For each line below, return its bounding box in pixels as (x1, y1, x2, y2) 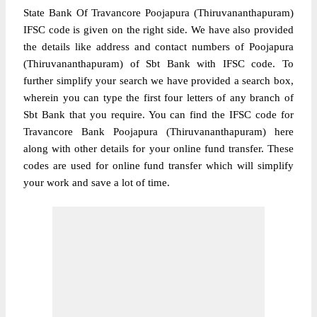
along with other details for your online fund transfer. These (23, 143, 294, 154)
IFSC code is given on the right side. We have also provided (23, 24, 294, 35)
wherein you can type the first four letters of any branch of (23, 92, 294, 103)
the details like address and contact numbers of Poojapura (23, 41, 294, 52)
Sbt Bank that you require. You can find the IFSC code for (23, 109, 294, 120)
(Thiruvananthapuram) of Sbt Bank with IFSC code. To (23, 58, 294, 69)
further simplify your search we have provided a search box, (23, 75, 294, 86)
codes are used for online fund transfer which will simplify (23, 160, 294, 171)
